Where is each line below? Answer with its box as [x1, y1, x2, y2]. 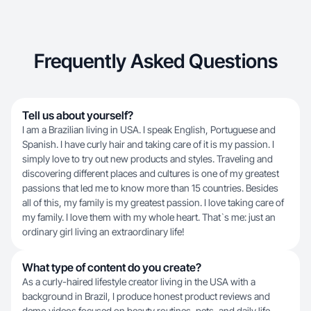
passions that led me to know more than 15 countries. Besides [22, 182, 278, 194]
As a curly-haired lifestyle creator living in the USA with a [22, 276, 255, 287]
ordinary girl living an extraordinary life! [22, 226, 185, 237]
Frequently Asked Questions [33, 49, 278, 73]
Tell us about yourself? [22, 108, 133, 122]
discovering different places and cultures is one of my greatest [22, 167, 279, 179]
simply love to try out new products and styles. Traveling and [22, 153, 273, 165]
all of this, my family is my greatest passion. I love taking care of [22, 196, 284, 208]
